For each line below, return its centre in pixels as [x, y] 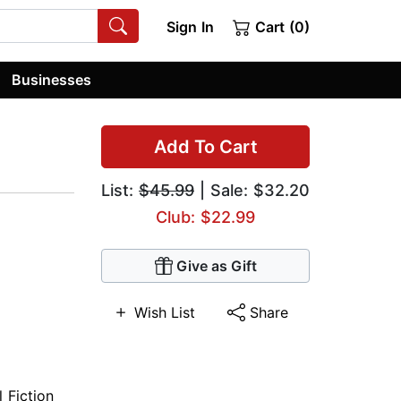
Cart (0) [280, 27]
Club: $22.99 [205, 218]
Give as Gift [216, 266]
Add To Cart [205, 147]
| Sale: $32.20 [252, 191]
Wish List [165, 313]
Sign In [190, 27]
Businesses [52, 79]
